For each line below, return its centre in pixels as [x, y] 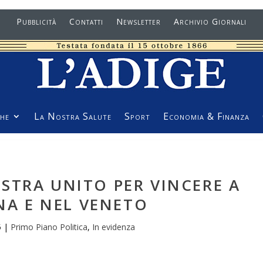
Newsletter [138, 21]
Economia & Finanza [206, 116]
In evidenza [114, 227]
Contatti [86, 21]
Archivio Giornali [210, 21]
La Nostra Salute [73, 116]
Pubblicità [36, 21]
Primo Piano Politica [49, 227]
